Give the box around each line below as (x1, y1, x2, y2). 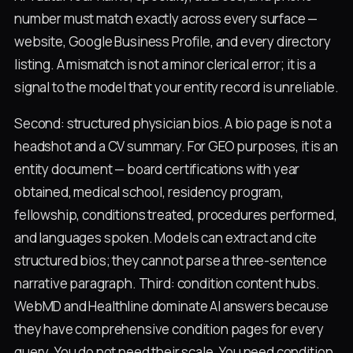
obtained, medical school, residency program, (14, 183, 284, 202)
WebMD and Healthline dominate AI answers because (14, 297, 329, 316)
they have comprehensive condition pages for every (14, 320, 325, 339)
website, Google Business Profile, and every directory (14, 32, 331, 50)
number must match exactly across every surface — (14, 9, 318, 28)
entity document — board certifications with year (14, 160, 300, 179)
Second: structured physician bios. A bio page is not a (14, 114, 332, 133)
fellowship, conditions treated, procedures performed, (14, 206, 337, 225)
